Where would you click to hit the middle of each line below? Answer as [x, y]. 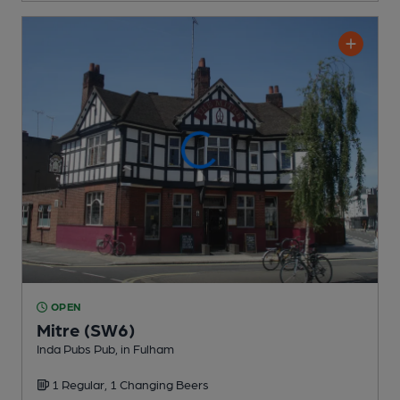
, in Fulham [145, 349]
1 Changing [143, 384]
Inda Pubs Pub [76, 349]
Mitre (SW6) [86, 330]
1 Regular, [81, 384]
